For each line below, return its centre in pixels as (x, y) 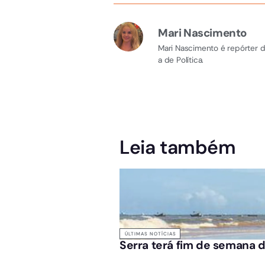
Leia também (178, 148)
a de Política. (181, 60)
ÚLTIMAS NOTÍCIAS (151, 234)
